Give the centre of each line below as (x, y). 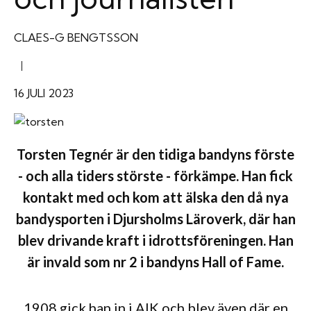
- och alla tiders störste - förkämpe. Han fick (155, 175)
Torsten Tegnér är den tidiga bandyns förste (155, 154)
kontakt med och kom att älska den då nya (155, 197)
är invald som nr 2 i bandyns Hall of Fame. (155, 261)
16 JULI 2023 (44, 93)
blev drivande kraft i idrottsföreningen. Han (155, 240)
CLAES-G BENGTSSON (76, 37)
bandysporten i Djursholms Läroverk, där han (155, 218)
